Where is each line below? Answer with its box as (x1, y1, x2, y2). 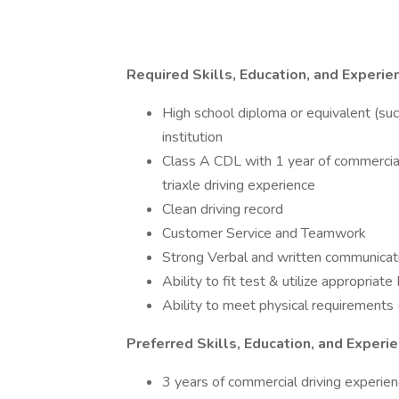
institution (162, 127, 223, 147)
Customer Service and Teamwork (162, 224, 366, 243)
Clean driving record (162, 199, 283, 219)
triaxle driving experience (162, 175, 315, 195)
